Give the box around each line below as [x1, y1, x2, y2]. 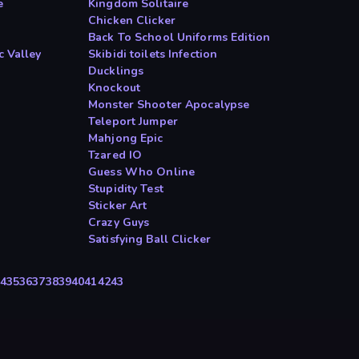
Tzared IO [88, 147, 143, 163]
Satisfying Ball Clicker [88, 232, 212, 248]
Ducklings [88, 63, 144, 79]
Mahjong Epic [88, 131, 163, 147]
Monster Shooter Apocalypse [88, 97, 250, 113]
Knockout [88, 80, 141, 96]
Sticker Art [88, 198, 147, 214]
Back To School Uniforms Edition [88, 30, 271, 46]
